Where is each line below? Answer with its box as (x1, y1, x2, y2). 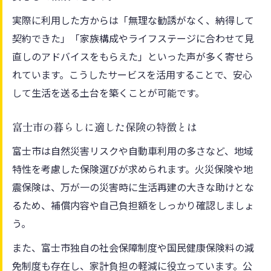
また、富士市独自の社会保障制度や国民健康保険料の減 (12, 240, 254, 255)
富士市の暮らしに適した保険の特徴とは (12, 120, 197, 134)
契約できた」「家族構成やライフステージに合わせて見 (12, 30, 254, 45)
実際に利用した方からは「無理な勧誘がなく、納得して (12, 12, 254, 27)
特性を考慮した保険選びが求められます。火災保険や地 (12, 161, 253, 176)
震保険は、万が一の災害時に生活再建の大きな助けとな (12, 179, 254, 194)
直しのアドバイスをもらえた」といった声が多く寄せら (12, 48, 254, 64)
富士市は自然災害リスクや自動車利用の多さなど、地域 (12, 143, 253, 158)
